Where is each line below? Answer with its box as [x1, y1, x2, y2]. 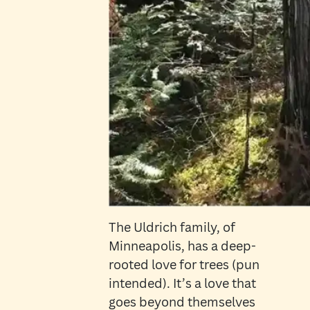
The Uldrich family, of [108, 219, 235, 236]
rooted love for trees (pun [108, 256, 259, 273]
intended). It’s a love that [108, 275, 256, 292]
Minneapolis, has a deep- [108, 237, 256, 255]
